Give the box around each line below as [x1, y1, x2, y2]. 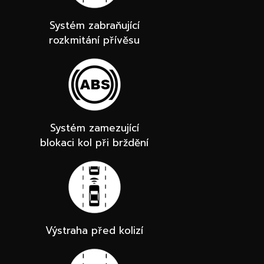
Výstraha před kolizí [45, 223, 143, 239]
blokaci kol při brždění [40, 135, 148, 151]
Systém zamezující [49, 120, 139, 136]
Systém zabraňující [49, 18, 140, 34]
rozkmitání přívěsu [49, 32, 140, 48]
